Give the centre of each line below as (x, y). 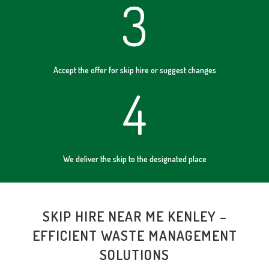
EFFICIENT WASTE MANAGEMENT (134, 235)
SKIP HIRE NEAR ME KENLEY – (134, 216)
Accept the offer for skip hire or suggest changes (134, 70)
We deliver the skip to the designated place (134, 159)
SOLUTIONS (134, 254)
